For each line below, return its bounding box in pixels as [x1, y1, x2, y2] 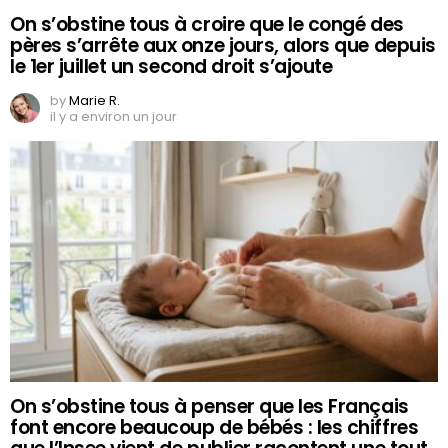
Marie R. [69, 90, 120, 110]
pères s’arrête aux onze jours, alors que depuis [10, 31, 436, 59]
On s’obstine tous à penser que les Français [10, 392, 409, 420]
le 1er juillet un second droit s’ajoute [10, 52, 333, 80]
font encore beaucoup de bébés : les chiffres [10, 413, 419, 441]
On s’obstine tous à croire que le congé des [10, 10, 404, 38]
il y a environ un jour [50, 106, 177, 126]
